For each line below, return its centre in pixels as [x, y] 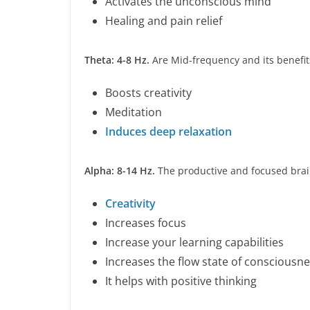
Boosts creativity [148, 93]
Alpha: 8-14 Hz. [121, 171]
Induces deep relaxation [168, 132]
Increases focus [146, 223]
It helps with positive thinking [181, 281]
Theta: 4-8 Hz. [118, 60]
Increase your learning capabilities [194, 243]
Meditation [134, 112]
